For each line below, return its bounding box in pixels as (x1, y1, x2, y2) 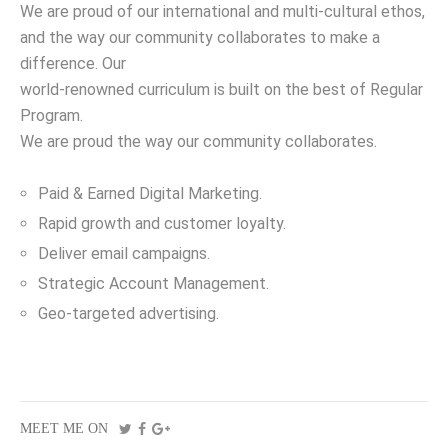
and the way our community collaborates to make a (20, 28, 380, 48)
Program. (20, 106, 83, 126)
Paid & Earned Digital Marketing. (38, 184, 262, 204)
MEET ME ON (20, 421, 108, 437)
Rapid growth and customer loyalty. (38, 214, 286, 234)
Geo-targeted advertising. (38, 304, 219, 324)
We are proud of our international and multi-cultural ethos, (20, 2, 425, 22)
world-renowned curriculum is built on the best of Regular (20, 80, 423, 100)
